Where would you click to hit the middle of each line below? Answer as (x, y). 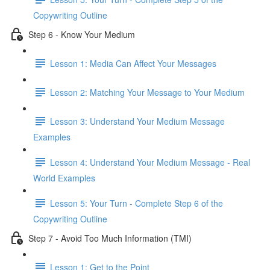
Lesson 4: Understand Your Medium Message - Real (150, 162)
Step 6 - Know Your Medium (82, 34)
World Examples (64, 178)
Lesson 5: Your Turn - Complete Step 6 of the (137, 203)
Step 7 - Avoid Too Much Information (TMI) (110, 238)
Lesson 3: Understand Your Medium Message (137, 121)
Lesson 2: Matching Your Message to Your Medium (147, 92)
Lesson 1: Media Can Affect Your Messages (133, 63)
